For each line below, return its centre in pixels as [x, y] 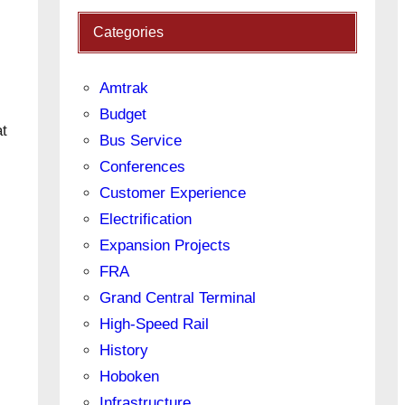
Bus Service [141, 141]
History [124, 351]
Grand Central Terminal [178, 298]
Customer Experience [173, 193]
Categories [129, 33]
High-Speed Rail [155, 325]
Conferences [143, 167]
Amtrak [124, 89]
